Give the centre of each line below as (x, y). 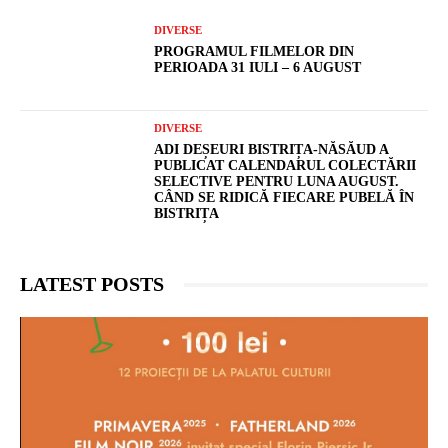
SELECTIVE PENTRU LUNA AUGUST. (277, 182)
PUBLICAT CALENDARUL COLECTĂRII (285, 166)
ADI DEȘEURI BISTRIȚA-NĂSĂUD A (272, 150)
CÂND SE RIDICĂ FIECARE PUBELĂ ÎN (284, 198)
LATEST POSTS (92, 284)
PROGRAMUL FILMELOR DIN (254, 51)
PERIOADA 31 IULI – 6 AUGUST (258, 67)
